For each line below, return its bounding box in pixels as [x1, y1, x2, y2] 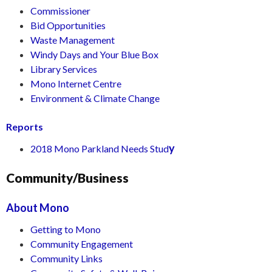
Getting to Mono [30, 223, 101, 235]
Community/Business [6, 170, 129, 185]
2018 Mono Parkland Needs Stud [30, 143, 169, 154]
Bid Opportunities [30, 19, 106, 31]
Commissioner [30, 5, 90, 16]
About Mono [6, 201, 69, 214]
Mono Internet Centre [30, 78, 121, 89]
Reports [6, 121, 43, 132]
